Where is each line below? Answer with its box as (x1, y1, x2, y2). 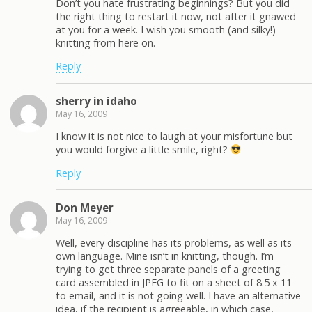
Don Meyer (56, 200, 114, 214)
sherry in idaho (56, 93, 137, 108)
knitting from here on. (56, 36, 155, 49)
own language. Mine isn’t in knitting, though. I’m (56, 249, 274, 263)
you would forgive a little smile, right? (56, 143, 231, 157)
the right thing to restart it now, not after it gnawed (56, 10, 296, 23)
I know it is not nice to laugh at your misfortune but (56, 130, 292, 143)
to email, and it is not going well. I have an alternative (56, 289, 301, 303)
